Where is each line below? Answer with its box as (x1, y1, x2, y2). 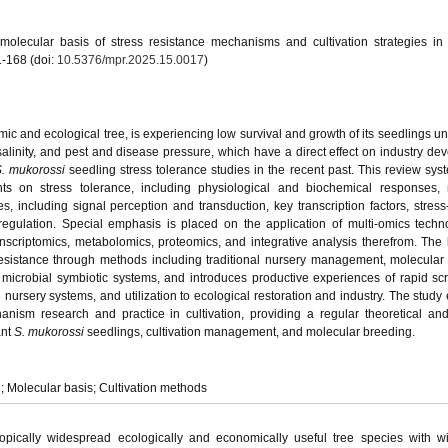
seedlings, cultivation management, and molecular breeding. (87, 325, 415, 339)
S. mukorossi (14, 325, 87, 339)
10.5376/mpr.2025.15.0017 (57, 53, 204, 67)
